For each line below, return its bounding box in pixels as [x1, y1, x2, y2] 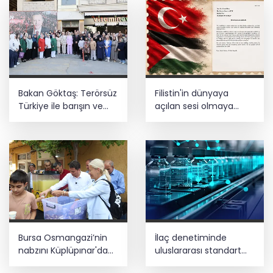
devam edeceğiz [155, 113, 227, 126]
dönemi [155, 257, 188, 269]
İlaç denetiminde [155, 231, 227, 244]
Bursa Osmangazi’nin [18, 231, 107, 244]
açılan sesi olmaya [155, 100, 233, 113]
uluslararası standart [155, 244, 241, 257]
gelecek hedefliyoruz [18, 126, 107, 138]
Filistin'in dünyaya [155, 87, 229, 100]
